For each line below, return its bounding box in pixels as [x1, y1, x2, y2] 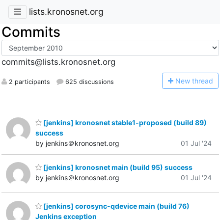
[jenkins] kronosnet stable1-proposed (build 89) [42, 118, 207, 127]
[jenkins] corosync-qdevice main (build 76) [42, 201, 190, 210]
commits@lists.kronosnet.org [1, 57, 115, 67]
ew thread [180, 76, 213, 85]
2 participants [6, 78, 50, 85]
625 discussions [63, 78, 114, 85]
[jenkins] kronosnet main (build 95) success [42, 163, 192, 172]
